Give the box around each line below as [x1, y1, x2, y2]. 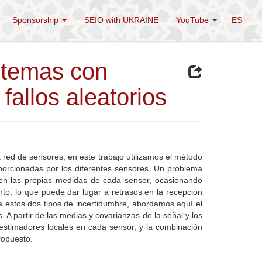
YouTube [176, 15, 211, 25]
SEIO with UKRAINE [84, 15, 158, 25]
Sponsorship [12, 15, 61, 25]
